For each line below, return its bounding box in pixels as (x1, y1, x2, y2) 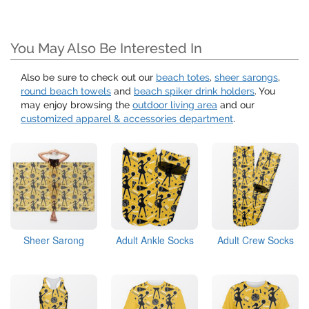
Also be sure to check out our (21, 72, 156, 83)
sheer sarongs (215, 72, 278, 83)
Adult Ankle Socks (115, 233, 194, 248)
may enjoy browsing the (21, 99, 132, 111)
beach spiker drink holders (134, 86, 255, 97)
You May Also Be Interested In (10, 40, 202, 57)
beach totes (156, 72, 210, 83)
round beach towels (21, 86, 111, 97)
